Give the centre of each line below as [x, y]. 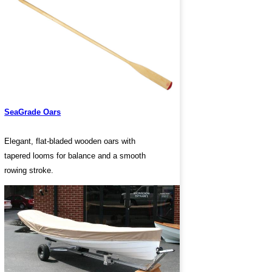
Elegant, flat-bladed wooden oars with [70, 141]
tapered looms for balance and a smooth [75, 156]
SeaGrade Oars [33, 112]
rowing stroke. [29, 171]
